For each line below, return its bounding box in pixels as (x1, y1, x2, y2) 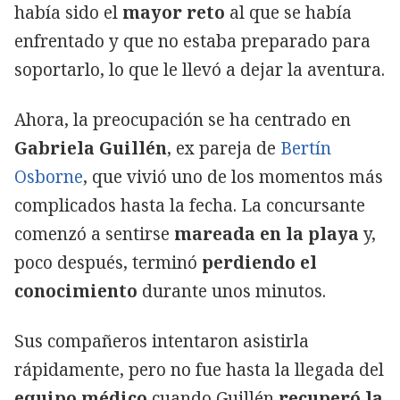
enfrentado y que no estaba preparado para (14, 29, 371, 53)
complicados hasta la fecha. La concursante (14, 193, 365, 217)
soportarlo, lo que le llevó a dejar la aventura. (14, 57, 385, 81)
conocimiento (14, 279, 137, 303)
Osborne (14, 164, 83, 188)
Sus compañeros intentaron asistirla (14, 329, 309, 353)
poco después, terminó (14, 250, 202, 274)
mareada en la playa (174, 221, 359, 246)
